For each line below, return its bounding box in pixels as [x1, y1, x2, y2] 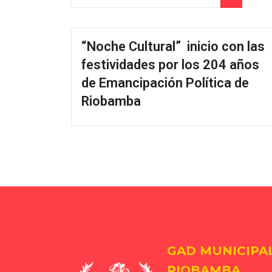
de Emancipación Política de [81, 75, 249, 91]
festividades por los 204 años [81, 57, 259, 73]
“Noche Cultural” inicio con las [81, 39, 265, 55]
